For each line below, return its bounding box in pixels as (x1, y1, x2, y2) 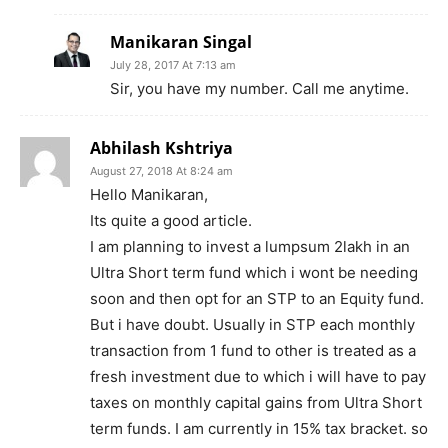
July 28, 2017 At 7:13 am (110, 57, 236, 72)
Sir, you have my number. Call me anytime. (110, 78, 409, 98)
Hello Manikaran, (90, 184, 208, 204)
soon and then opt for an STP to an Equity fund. (90, 288, 424, 308)
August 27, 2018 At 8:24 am (90, 163, 233, 178)
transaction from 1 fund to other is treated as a (90, 340, 416, 360)
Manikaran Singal (110, 30, 252, 53)
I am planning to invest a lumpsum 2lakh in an (90, 236, 410, 256)
